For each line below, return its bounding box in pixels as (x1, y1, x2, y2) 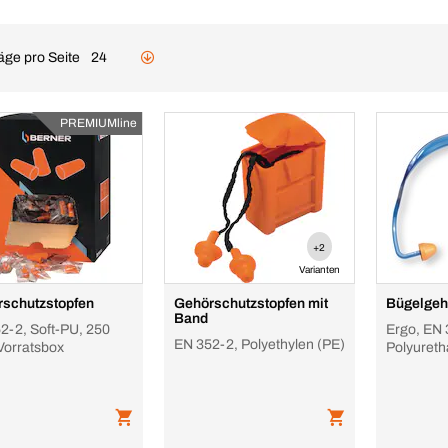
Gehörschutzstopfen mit (174, 296, 329, 311)
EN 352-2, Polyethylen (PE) (174, 337, 345, 352)
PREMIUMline (60, 116, 138, 130)
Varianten (298, 264, 340, 275)
